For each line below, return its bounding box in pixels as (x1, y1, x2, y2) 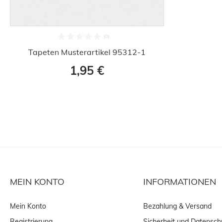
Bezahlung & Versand (143, 201, 212, 211)
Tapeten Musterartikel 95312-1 (28, 47, 146, 57)
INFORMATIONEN (143, 175, 216, 187)
